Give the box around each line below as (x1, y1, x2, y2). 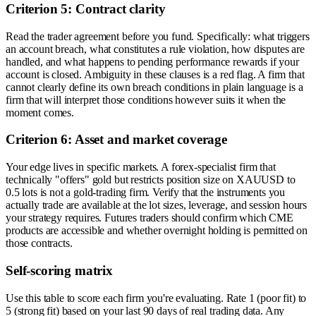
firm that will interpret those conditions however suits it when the (6, 93, 286, 106)
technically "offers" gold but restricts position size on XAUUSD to (6, 174, 296, 186)
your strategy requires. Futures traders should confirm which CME (6, 212, 293, 224)
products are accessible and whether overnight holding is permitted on (6, 224, 308, 237)
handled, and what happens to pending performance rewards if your (6, 55, 299, 68)
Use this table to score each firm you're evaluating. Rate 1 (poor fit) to (6, 291, 307, 304)
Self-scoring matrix (6, 262, 113, 278)
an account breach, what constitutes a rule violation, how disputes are (6, 42, 305, 55)
